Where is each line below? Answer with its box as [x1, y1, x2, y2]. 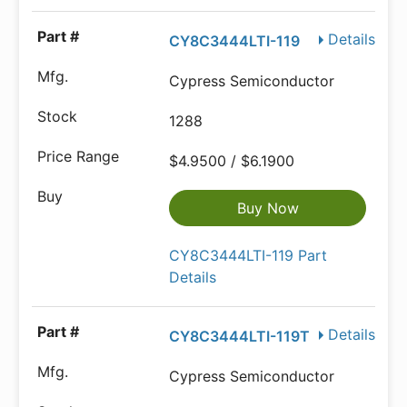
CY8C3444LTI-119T [169, 327, 311, 345]
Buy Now [236, 199, 299, 217]
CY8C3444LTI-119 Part [169, 246, 328, 264]
